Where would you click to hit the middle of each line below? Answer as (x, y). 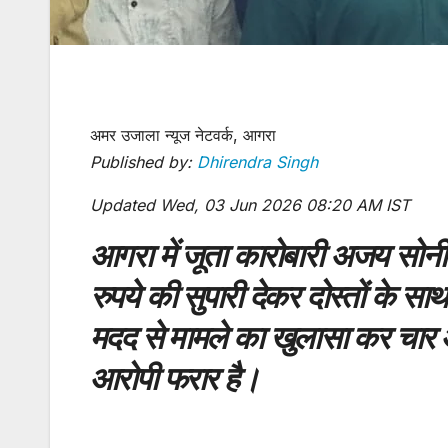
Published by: (143, 161)
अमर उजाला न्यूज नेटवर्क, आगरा (183, 134)
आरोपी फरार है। (174, 378)
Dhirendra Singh (257, 161)
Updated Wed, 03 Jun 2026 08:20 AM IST (250, 204)
